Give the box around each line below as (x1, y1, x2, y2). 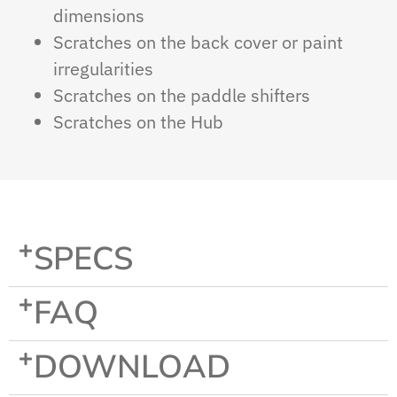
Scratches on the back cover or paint (53, 30, 343, 55)
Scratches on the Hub (53, 110, 223, 135)
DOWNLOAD (34, 346, 230, 390)
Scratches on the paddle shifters (53, 83, 310, 108)
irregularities (53, 57, 153, 82)
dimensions (53, 4, 144, 28)
